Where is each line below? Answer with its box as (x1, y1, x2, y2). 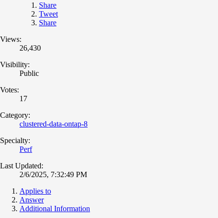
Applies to (19, 186, 51, 195)
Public (19, 69, 39, 77)
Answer (19, 195, 44, 204)
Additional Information (19, 204, 90, 213)
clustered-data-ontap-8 (19, 119, 88, 128)
